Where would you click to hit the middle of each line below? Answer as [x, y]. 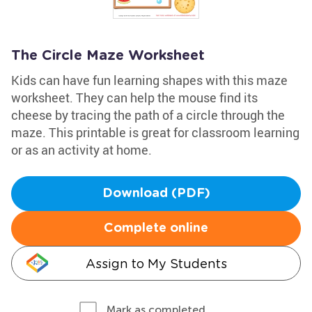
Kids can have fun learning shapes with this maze [149, 80]
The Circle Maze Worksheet [108, 56]
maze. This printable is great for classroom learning [155, 132]
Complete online [156, 228]
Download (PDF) [156, 194]
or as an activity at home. [81, 150]
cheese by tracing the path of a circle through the [148, 115]
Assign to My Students [156, 264]
